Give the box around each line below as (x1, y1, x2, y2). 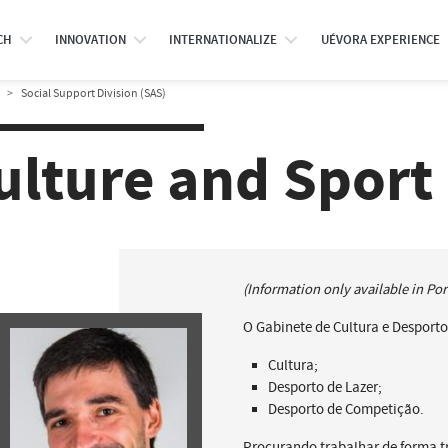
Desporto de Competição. (267, 399, 424, 419)
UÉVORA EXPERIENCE (320, 31, 440, 49)
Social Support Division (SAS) (21, 85, 166, 101)
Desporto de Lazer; (267, 377, 382, 397)
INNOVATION (54, 31, 126, 49)
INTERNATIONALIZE (169, 31, 278, 49)
